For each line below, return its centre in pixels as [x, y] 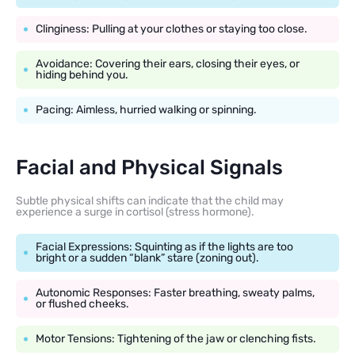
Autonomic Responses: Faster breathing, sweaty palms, [175, 293]
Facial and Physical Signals [149, 168]
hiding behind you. [82, 75]
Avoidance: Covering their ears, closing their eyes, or [168, 64]
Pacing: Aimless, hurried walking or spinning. [146, 110]
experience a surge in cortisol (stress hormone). [135, 212]
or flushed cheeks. [82, 304]
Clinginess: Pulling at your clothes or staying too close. [172, 29]
